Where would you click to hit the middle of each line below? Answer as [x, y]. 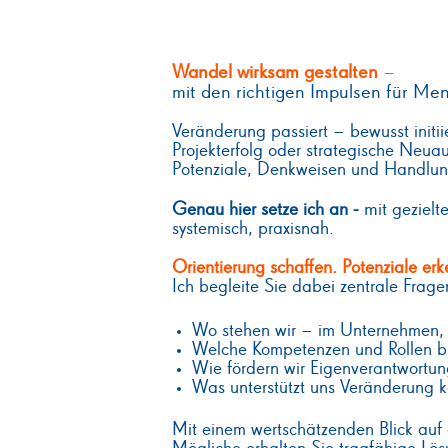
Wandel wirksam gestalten [277, 72]
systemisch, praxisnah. [253, 229]
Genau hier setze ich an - [268, 210]
